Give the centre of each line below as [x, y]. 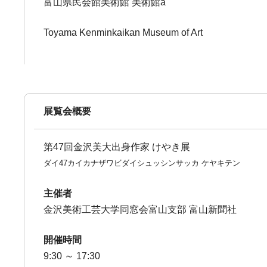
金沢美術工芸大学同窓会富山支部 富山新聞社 [140, 209]
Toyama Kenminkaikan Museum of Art [123, 32]
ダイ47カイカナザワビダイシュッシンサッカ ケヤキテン [142, 163]
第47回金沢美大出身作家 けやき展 [117, 147]
